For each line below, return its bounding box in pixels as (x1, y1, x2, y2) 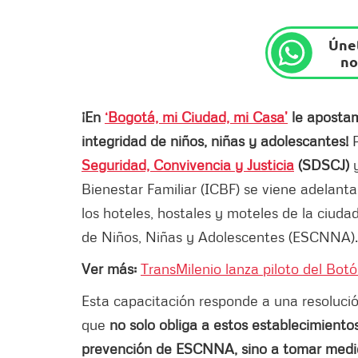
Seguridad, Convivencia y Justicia (82, 155, 294, 173)
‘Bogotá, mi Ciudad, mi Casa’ (105, 107, 288, 125)
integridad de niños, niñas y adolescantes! (82, 131, 352, 149)
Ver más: (82, 259, 137, 277)
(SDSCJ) (294, 155, 349, 173)
